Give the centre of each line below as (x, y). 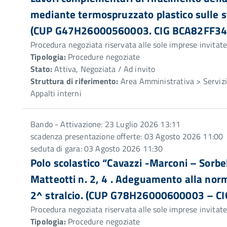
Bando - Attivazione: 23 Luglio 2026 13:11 (106, 124)
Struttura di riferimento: (74, 81)
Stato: (42, 69)
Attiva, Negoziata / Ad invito (104, 69)
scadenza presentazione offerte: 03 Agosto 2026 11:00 (127, 136)
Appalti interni (56, 93)
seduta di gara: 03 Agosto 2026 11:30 (97, 148)
